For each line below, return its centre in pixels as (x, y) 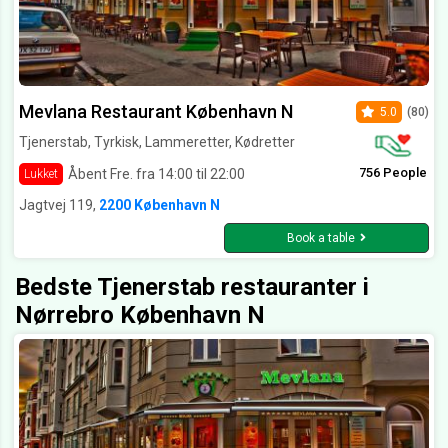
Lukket (41, 174)
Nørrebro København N (140, 315)
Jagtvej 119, (59, 205)
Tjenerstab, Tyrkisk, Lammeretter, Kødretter (157, 142)
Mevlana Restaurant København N (156, 112)
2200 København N (159, 205)
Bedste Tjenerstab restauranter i (192, 287)
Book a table (321, 238)
